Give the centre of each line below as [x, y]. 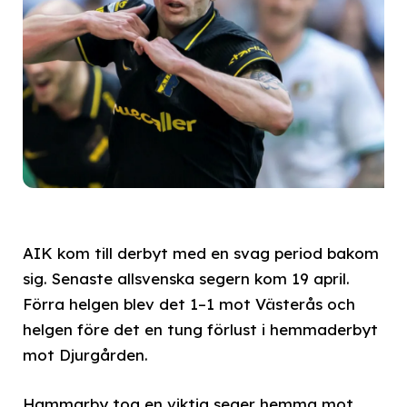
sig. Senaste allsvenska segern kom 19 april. [186, 279]
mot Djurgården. [85, 355]
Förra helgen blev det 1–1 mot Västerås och [189, 304]
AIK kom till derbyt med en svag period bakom [201, 253]
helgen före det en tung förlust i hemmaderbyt [200, 330]
